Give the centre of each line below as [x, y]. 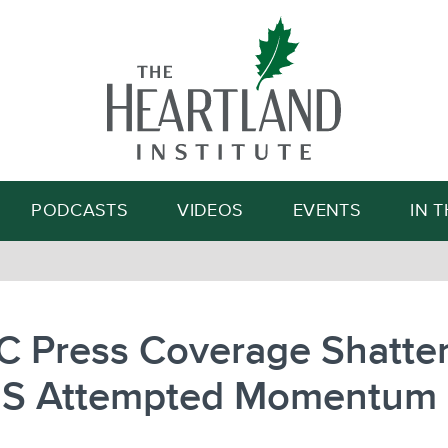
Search [318, 111]
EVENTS [326, 211]
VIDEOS [210, 211]
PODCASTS [80, 211]
